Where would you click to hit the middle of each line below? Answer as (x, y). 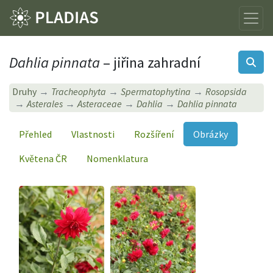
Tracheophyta (79, 92)
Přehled (35, 134)
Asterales (45, 104)
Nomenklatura (117, 158)
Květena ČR (43, 158)
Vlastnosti (93, 134)
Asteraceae (100, 104)
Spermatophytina (156, 92)
